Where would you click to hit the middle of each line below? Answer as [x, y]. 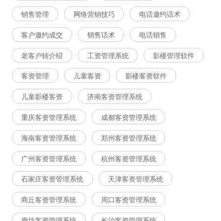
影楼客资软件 [146, 76]
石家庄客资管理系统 [52, 179]
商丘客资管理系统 [49, 200]
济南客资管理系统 [115, 96]
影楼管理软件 [174, 55]
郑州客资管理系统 [129, 137]
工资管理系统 [108, 55]
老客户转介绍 [42, 55]
